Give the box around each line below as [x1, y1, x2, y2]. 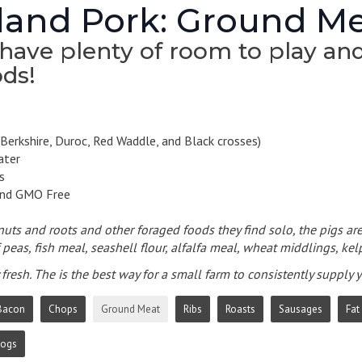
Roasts [225, 301, 255, 316]
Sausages [279, 301, 322, 316]
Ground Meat [101, 301, 160, 316]
